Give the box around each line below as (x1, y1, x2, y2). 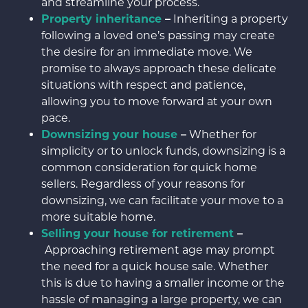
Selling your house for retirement (41, 227, 234, 241)
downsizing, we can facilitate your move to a (41, 194, 283, 208)
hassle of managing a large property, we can (41, 293, 282, 307)
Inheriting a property (170, 12, 288, 26)
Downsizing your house (41, 128, 177, 142)
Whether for (186, 128, 256, 142)
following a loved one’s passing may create (41, 29, 275, 43)
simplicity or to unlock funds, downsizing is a (41, 144, 285, 158)
